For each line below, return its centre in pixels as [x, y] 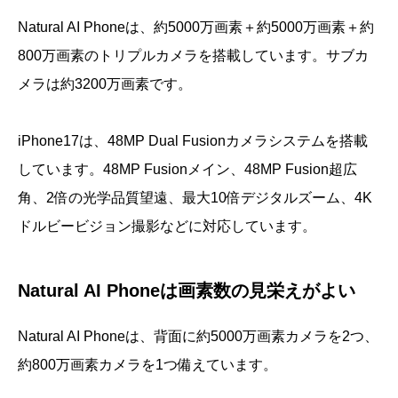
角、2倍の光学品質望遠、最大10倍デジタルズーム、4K [195, 198]
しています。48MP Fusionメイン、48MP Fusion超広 [187, 170]
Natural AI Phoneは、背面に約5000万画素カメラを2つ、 [198, 337]
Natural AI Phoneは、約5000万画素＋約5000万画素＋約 [196, 28]
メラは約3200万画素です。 [105, 84]
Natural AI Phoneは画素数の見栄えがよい [187, 291]
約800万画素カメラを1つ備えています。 [147, 365]
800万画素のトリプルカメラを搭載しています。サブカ [193, 56]
